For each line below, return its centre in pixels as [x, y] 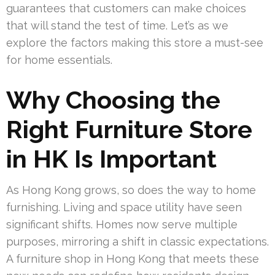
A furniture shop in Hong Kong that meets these [133, 258]
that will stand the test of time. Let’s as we [117, 25]
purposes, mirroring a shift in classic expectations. [137, 241]
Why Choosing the [113, 99]
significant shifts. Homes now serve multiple [122, 224]
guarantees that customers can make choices [126, 8]
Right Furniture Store [129, 129]
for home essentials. [59, 60]
